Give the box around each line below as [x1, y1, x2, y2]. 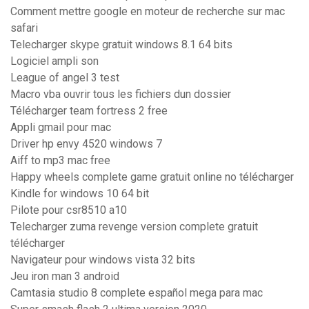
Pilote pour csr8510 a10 [10, 203, 127, 217]
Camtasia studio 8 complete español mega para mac [10, 286, 263, 300]
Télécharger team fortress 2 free [10, 104, 168, 118]
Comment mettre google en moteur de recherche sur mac [10, 5, 285, 19]
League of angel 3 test [10, 71, 119, 85]
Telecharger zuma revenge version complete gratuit [10, 220, 258, 234]
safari [10, 21, 38, 35]
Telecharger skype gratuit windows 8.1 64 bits [10, 38, 232, 52]
